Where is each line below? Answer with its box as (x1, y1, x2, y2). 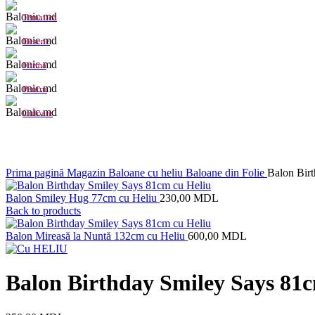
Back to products (6, 205, 81, 217)
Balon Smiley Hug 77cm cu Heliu (6, 192, 160, 204)
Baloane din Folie (186, 167, 267, 179)
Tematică (22, 12, 57, 22)
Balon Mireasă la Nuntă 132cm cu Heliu (6, 230, 188, 242)
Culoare (22, 108, 53, 118)
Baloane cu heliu (108, 167, 186, 179)
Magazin (67, 167, 108, 179)
